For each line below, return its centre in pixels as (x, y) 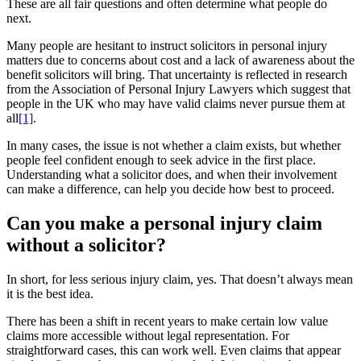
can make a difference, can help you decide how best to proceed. (170, 189)
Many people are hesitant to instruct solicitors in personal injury (167, 46)
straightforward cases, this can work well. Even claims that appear (174, 351)
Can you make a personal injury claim (164, 224)
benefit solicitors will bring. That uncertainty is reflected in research (177, 75)
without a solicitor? (86, 245)
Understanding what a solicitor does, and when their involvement (172, 175)
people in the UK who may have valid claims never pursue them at (176, 104)
